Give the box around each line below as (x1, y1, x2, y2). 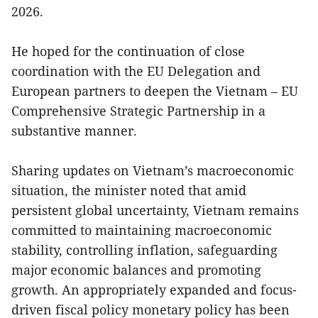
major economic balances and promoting (11, 261, 261, 279)
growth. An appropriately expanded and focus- (11, 281, 297, 299)
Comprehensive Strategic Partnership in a (11, 102, 265, 120)
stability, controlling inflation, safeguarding (11, 241, 278, 259)
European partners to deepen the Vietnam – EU (11, 82, 298, 100)
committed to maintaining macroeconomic (11, 221, 272, 239)
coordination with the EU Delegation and (11, 62, 261, 80)
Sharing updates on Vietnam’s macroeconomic (11, 162, 294, 180)
